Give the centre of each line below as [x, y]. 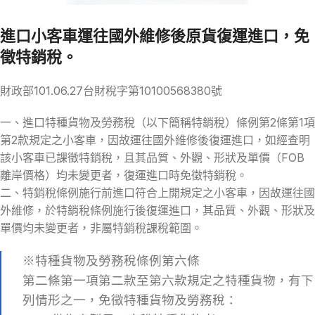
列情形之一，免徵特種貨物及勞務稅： [130, 300]
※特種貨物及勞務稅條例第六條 [111, 260]
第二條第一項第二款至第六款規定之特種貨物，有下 [168, 280]
